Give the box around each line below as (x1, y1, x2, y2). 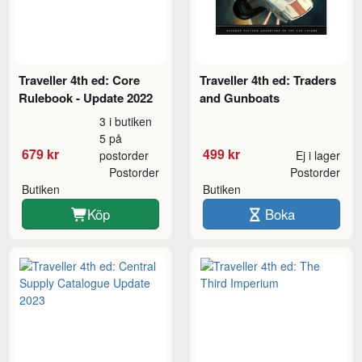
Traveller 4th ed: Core (19, 70, 141, 89)
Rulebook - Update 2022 (19, 88, 154, 107)
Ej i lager (295, 146, 340, 163)
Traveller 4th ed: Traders (200, 70, 337, 89)
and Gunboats (200, 88, 280, 107)
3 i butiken (99, 112, 153, 129)
